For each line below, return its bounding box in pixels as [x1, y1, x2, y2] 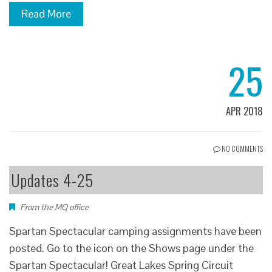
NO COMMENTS [220, 143, 263, 154]
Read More [21, 6, 71, 21]
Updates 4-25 [11, 168, 93, 192]
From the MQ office [20, 201, 89, 212]
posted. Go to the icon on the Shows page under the [9, 240, 254, 255]
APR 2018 [226, 103, 263, 118]
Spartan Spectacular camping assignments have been [9, 223, 262, 238]
